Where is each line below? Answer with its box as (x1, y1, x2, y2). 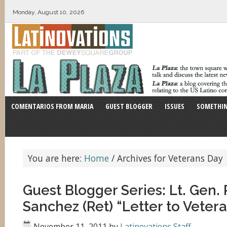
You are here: (28, 152, 84, 164)
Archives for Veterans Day (115, 152, 223, 164)
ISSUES (165, 101, 184, 111)
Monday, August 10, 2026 (13, 9, 84, 16)
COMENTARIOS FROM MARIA (11, 101, 93, 111)
